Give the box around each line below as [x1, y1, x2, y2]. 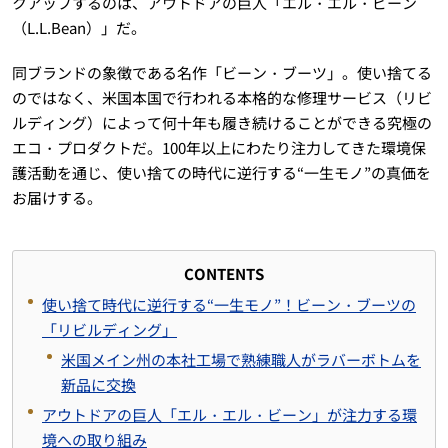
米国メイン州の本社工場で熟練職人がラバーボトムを [61, 348, 421, 370]
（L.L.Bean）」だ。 [11, 16, 146, 38]
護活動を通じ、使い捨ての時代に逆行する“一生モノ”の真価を [11, 161, 431, 183]
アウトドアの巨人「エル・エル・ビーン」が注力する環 [42, 403, 417, 425]
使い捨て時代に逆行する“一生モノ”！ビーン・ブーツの [42, 293, 416, 315]
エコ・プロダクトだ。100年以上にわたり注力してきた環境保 [11, 136, 426, 158]
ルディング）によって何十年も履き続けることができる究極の [11, 111, 432, 133]
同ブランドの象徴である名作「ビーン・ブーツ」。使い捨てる [11, 61, 432, 83]
